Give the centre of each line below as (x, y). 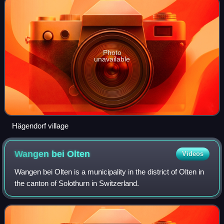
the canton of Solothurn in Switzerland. (77, 183)
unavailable (112, 59)
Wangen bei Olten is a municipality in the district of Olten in (109, 171)
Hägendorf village (40, 125)
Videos (192, 153)
